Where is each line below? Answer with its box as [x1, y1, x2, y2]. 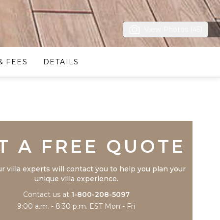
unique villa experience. [34, 174, 118, 183]
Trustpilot [56, 104, 96, 113]
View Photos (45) [144, 25, 202, 34]
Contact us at [23, 190, 69, 199]
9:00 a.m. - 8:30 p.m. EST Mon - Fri [17, 202, 136, 211]
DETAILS [43, 57, 79, 66]
